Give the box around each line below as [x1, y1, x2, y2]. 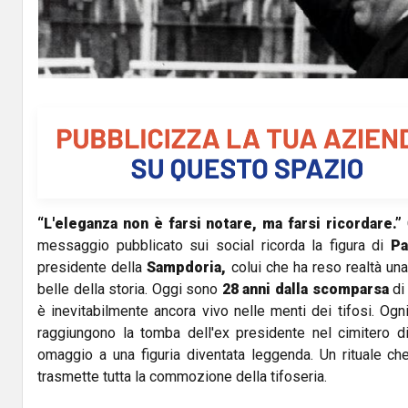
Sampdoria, [147, 259, 227, 277]
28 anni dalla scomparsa [218, 280, 389, 299]
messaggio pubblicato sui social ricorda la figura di [37, 237, 392, 255]
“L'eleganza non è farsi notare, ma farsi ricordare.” [37, 215, 402, 233]
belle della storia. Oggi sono [37, 280, 219, 299]
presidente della [37, 259, 148, 277]
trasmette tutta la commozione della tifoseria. [37, 368, 327, 386]
